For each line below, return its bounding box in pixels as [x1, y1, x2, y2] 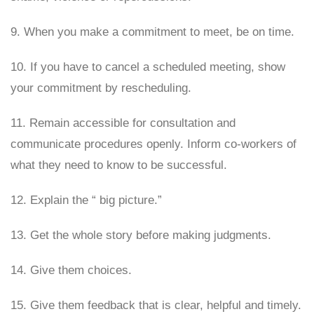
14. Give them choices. [11, 264, 132, 277]
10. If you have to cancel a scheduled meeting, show [11, 60, 285, 74]
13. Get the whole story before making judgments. [11, 228, 271, 242]
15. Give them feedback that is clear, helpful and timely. [11, 299, 301, 312]
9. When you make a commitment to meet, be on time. [11, 25, 294, 39]
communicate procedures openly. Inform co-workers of [11, 137, 296, 151]
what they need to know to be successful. [11, 158, 227, 172]
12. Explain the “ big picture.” [11, 193, 162, 207]
